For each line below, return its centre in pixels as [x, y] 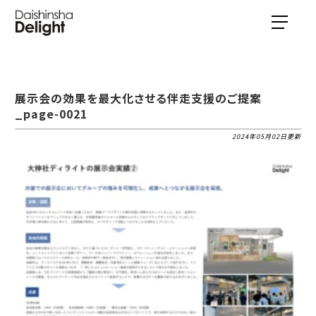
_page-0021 [51, 114]
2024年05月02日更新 [266, 137]
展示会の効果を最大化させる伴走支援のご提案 [139, 98]
